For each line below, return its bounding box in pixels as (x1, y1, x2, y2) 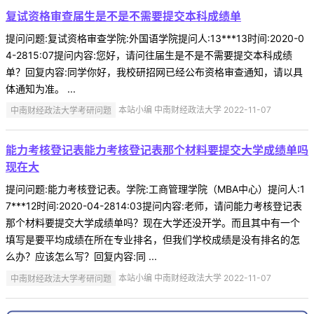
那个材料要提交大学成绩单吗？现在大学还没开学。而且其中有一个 (6, 217, 300, 229)
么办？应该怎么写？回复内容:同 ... (6, 250, 157, 263)
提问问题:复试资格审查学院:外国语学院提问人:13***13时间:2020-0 (6, 32, 304, 44)
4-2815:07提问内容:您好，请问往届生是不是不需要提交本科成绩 (6, 48, 292, 61)
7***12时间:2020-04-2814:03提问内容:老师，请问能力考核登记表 (6, 200, 302, 212)
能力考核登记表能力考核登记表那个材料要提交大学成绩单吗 (6, 143, 308, 158)
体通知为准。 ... (6, 82, 76, 95)
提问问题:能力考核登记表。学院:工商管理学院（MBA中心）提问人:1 (6, 183, 305, 196)
